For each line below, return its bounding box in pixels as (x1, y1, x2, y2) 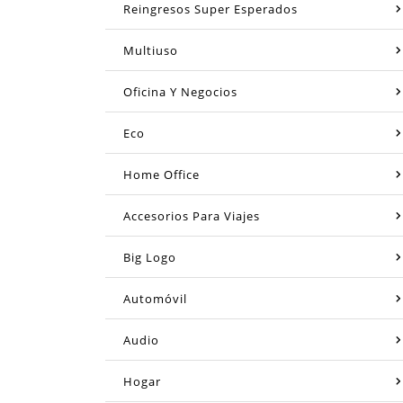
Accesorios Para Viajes (123, 207, 260, 224)
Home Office (123, 166, 200, 183)
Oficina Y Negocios (123, 83, 237, 100)
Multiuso (123, 41, 178, 58)
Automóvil (123, 290, 187, 307)
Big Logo (123, 248, 176, 265)
